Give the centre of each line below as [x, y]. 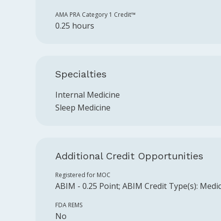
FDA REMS [69, 205]
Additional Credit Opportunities [129, 156]
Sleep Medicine [83, 108]
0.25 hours [75, 26]
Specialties [81, 74]
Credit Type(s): [170, 186]
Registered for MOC [83, 175]
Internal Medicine [88, 95]
